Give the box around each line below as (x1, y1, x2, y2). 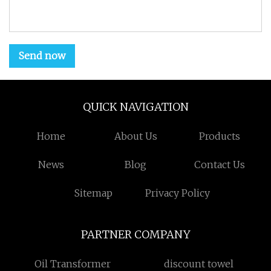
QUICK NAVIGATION (82, 100, 189, 114)
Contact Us (194, 158, 246, 171)
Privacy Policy (145, 187, 211, 199)
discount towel (164, 258, 233, 270)
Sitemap (74, 187, 113, 199)
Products (199, 130, 241, 142)
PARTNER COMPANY (80, 227, 191, 241)
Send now (19, 50, 65, 62)
